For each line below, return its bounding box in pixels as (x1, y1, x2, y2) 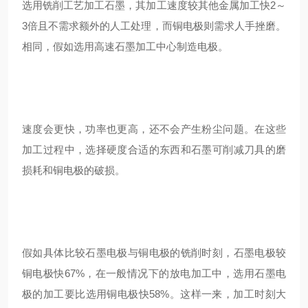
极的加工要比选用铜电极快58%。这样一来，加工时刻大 (22, 288, 286, 300)
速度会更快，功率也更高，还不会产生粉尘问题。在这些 (22, 123, 286, 135)
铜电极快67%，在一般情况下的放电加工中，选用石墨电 (22, 267, 286, 279)
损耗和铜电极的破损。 (22, 164, 125, 176)
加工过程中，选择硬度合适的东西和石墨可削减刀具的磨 (22, 144, 286, 155)
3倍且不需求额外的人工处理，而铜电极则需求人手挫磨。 (22, 20, 286, 32)
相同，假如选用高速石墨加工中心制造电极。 (22, 41, 228, 52)
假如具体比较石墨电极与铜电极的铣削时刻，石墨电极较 (22, 247, 286, 258)
